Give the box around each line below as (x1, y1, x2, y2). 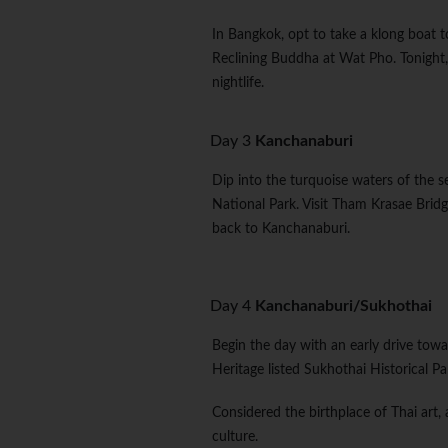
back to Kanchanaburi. (212, 222, 350, 237)
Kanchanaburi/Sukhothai (255, 298, 432, 315)
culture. (212, 430, 258, 445)
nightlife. (212, 76, 264, 91)
